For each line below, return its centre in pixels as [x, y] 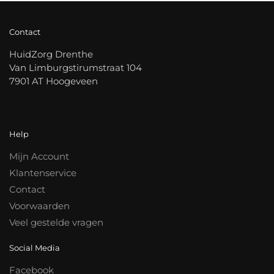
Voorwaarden [39, 206]
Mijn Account [39, 156]
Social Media [35, 247]
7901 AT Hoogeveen [54, 81]
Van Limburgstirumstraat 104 [76, 68]
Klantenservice [43, 172]
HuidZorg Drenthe [51, 54]
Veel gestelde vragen [56, 222]
